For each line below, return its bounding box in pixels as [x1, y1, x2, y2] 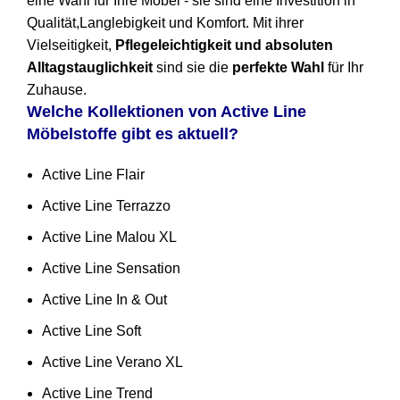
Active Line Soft [42, 323, 141, 339]
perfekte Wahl [232, 60, 324, 76]
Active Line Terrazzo [42, 198, 171, 214]
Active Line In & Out [42, 292, 167, 308]
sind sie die [153, 60, 232, 76]
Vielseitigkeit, [27, 37, 115, 54]
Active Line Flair [42, 167, 145, 183]
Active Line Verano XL [42, 354, 183, 371]
